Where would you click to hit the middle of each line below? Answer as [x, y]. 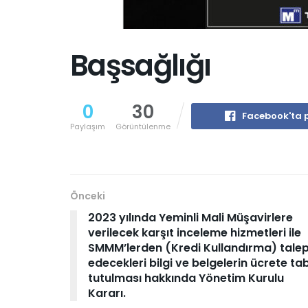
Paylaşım [88, 126]
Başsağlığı [141, 66]
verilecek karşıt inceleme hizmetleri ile [195, 233]
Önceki [88, 196]
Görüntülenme [143, 126]
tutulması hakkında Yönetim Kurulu [186, 278]
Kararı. [107, 293]
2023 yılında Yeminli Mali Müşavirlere [190, 218]
